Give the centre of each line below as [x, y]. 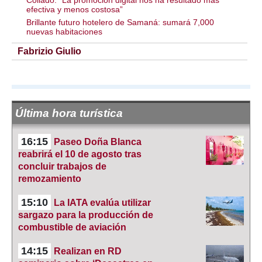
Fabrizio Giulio [49, 51]
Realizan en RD [88, 251]
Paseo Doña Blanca [98, 142]
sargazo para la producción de [86, 215]
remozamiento [50, 179]
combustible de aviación [72, 227]
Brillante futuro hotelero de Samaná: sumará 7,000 [120, 22]
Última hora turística [69, 113]
